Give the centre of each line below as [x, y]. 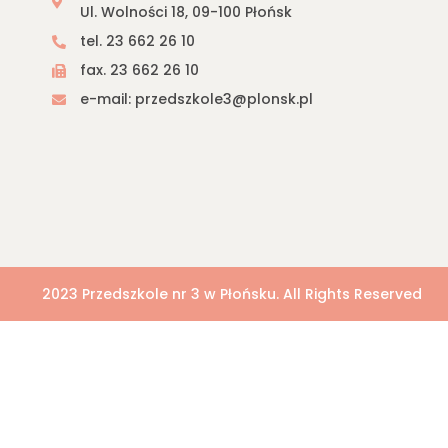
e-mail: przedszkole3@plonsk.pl [196, 99]
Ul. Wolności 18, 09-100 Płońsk [185, 12]
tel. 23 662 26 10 [137, 41]
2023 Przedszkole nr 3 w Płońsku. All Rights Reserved [232, 294]
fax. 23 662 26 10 [139, 70]
